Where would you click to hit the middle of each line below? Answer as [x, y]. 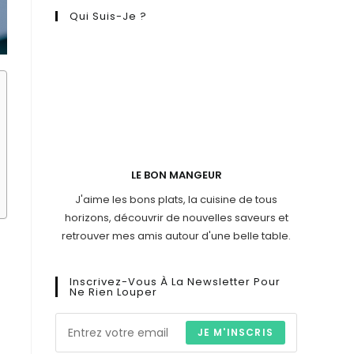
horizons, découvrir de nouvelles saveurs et [176, 218]
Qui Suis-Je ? [108, 16]
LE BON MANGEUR [176, 175]
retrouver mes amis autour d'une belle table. [176, 236]
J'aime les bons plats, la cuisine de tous [176, 200]
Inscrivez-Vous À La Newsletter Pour [175, 282]
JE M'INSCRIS [235, 332]
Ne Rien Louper [113, 292]
